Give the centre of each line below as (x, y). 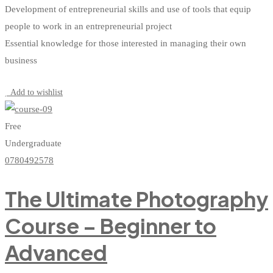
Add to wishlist (37, 92)
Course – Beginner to (111, 225)
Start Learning (37, 76)
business (21, 60)
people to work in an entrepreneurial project (88, 26)
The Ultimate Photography (136, 199)
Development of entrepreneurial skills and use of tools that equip (128, 9)
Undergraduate (33, 143)
